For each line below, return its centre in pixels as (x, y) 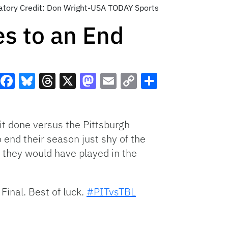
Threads (69, 99)
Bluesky (48, 99)
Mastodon (116, 99)
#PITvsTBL (111, 191)
